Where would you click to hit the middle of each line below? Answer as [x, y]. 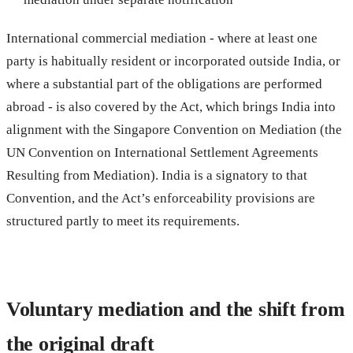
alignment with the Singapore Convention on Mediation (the [174, 129]
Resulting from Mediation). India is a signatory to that [157, 175]
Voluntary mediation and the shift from [176, 309]
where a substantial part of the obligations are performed [164, 84]
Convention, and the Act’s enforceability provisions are [161, 198]
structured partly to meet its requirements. [123, 221]
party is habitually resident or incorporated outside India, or [173, 61]
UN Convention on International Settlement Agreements [162, 152]
